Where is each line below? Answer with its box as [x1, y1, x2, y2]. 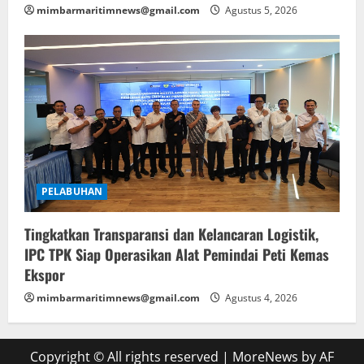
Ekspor [24, 264, 65, 286]
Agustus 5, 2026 [223, 3, 297, 18]
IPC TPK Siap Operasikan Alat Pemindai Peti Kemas [24, 244, 329, 266]
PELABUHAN [41, 184, 102, 199]
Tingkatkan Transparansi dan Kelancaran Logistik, [24, 223, 318, 245]
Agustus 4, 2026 [223, 291, 297, 305]
